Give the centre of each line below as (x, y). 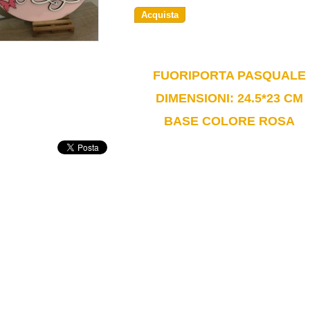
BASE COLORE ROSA (229, 121)
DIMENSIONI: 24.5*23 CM (229, 98)
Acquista (160, 15)
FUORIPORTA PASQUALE (229, 75)
